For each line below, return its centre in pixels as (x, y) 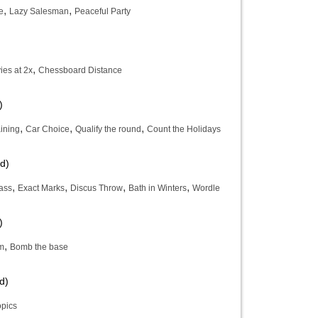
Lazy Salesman (39, 11)
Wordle (206, 188)
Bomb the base (39, 247)
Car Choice (48, 129)
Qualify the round (108, 129)
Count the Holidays (184, 129)
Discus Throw (97, 188)
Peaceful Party (103, 11)
